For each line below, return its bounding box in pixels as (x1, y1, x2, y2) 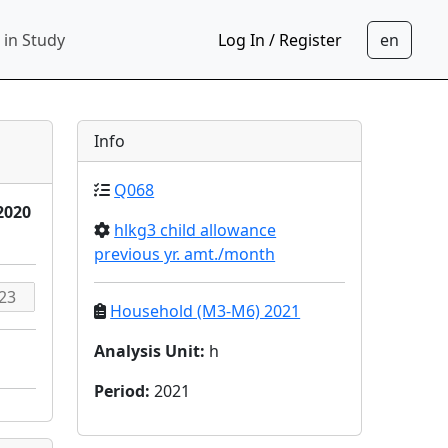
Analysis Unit (94, 340, 201, 362)
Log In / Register (218, 28, 342, 51)
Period (94, 380, 146, 402)
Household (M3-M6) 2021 (110, 300, 301, 322)
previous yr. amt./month (94, 243, 276, 265)
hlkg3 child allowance (114, 219, 277, 241)
